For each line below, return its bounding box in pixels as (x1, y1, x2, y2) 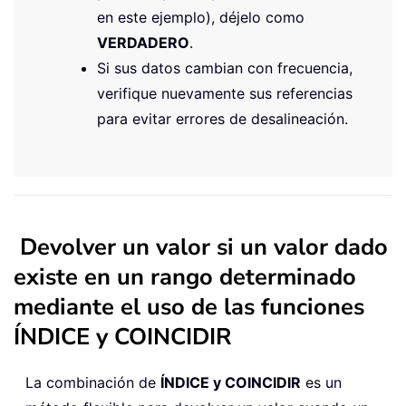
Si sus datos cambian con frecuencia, (97, 58, 353, 77)
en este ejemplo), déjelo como (97, 7, 304, 26)
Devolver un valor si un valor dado (20, 230, 388, 263)
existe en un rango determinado (14, 260, 356, 293)
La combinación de (25, 372, 160, 391)
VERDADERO (97, 33, 189, 52)
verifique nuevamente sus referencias (97, 83, 353, 102)
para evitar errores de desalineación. (97, 109, 348, 128)
